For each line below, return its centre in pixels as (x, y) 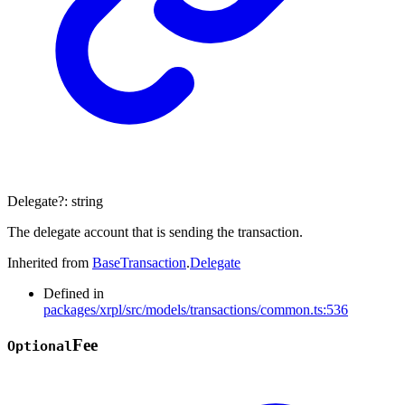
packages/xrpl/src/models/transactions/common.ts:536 (196, 310)
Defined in (74, 294)
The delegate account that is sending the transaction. (155, 232)
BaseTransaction (139, 263)
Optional (40, 347)
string (87, 202)
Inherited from (50, 263)
